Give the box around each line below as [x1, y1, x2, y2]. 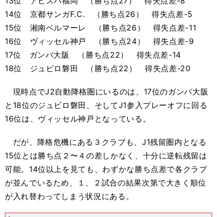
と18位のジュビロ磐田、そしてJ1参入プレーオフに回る [5, 100, 208, 110]
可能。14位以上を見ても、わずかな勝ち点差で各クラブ [5, 164, 207, 174]
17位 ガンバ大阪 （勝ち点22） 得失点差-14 [5, 50, 181, 60]
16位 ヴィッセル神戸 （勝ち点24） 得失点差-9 [5, 36, 194, 46]
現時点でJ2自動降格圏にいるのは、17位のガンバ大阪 [5, 87, 209, 96]
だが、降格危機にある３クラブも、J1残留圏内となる [5, 137, 207, 147]
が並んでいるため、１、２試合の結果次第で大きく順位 [5, 178, 206, 187]
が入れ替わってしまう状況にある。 [5, 191, 134, 201]
